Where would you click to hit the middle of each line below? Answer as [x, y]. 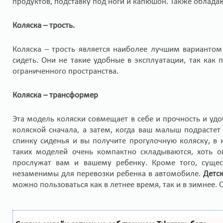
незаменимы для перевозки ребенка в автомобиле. [108, 174]
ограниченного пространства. [65, 71]
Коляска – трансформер [55, 95]
